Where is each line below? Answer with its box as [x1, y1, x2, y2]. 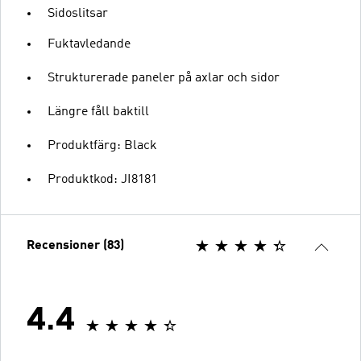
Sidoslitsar [48, 7, 108, 20]
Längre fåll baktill [48, 106, 149, 118]
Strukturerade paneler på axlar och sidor [48, 72, 280, 85]
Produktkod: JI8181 [48, 173, 157, 186]
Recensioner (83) [27, 239, 124, 252]
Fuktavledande [48, 38, 131, 51]
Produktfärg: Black [48, 139, 157, 152]
